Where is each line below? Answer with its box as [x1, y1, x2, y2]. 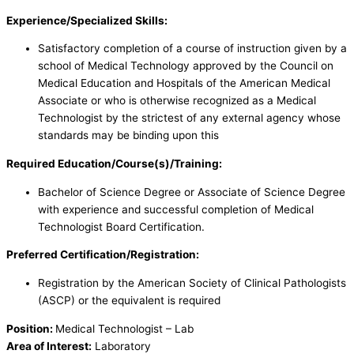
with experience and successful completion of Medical [38, 202, 314, 216]
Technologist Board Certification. [38, 220, 205, 233]
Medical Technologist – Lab [55, 322, 194, 335]
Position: [6, 322, 55, 335]
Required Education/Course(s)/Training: [6, 157, 222, 171]
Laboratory [92, 339, 151, 352]
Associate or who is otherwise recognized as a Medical [38, 94, 316, 107]
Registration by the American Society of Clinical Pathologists [38, 277, 346, 290]
